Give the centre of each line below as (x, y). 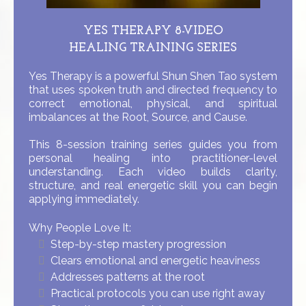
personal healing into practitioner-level (153, 158)
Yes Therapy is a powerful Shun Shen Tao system (153, 76)
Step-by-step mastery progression (138, 244)
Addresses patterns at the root (128, 277)
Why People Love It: (80, 228)
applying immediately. (84, 199)
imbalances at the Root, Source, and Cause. (138, 117)
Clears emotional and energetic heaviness (155, 261)
